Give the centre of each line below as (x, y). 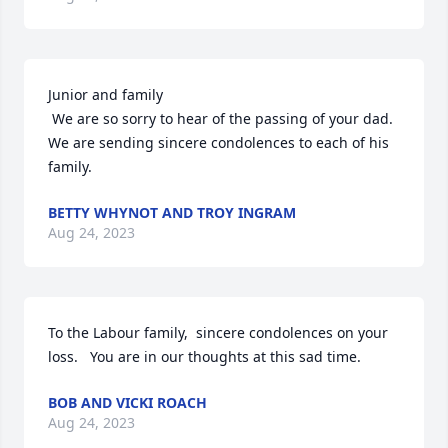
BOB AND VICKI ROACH (127, 402)
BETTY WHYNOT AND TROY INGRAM (172, 212)
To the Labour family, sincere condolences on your (218, 332)
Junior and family (105, 94)
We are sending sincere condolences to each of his (218, 142)
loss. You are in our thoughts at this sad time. (204, 356)
